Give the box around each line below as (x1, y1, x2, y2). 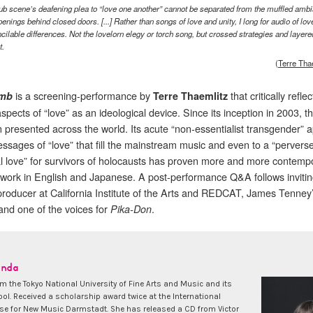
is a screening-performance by (13, 87, 153, 103)
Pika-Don (110, 201, 152, 216)
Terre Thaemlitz (153, 88, 228, 103)
